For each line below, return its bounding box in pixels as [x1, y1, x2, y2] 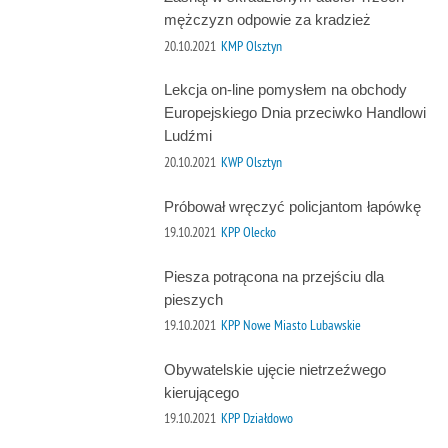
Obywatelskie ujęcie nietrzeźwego [163, 360, 386, 378]
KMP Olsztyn [220, 37, 282, 56]
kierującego [163, 383, 239, 401]
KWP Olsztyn [220, 153, 282, 172]
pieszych [163, 290, 223, 308]
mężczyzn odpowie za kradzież [163, 11, 371, 29]
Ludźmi [163, 127, 212, 145]
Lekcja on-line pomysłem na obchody [163, 81, 407, 99]
